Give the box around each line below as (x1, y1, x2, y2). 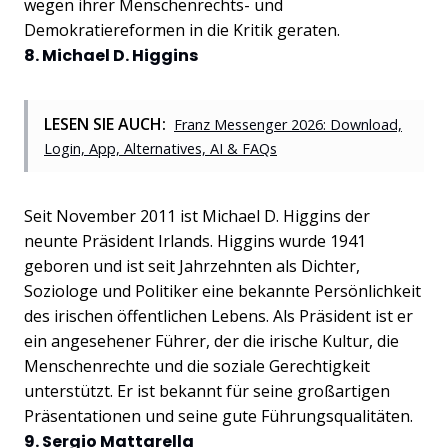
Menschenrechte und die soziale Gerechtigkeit (24, 354, 370, 377)
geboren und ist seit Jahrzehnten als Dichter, (24, 254, 360, 277)
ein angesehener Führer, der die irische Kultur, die (24, 329, 399, 352)
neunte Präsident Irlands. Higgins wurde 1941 (24, 229, 366, 252)
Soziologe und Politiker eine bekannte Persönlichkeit (24, 279, 421, 302)
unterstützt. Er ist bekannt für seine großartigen (24, 379, 390, 402)
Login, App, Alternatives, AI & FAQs (44, 138, 277, 158)
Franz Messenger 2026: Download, (174, 114, 402, 134)
